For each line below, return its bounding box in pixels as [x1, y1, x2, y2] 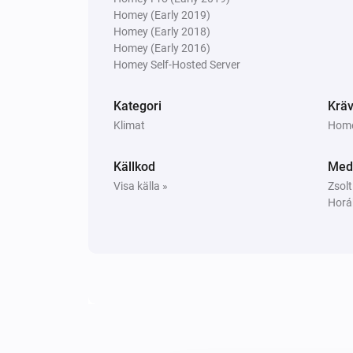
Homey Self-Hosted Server [113, 58, 240, 71]
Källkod [113, 158, 155, 174]
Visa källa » [113, 179, 168, 192]
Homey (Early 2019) [113, 8, 210, 21]
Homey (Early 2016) [113, 41, 210, 54]
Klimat [113, 118, 145, 132]
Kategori [113, 98, 162, 113]
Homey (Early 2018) [113, 24, 210, 38]
